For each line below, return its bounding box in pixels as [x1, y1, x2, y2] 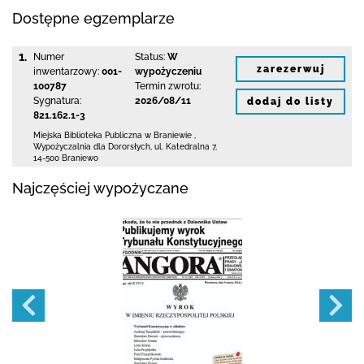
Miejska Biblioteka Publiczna [33, 131, 142, 140]
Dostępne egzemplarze [12, 10, 175, 27]
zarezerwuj [256, 63, 325, 75]
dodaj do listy [247, 95, 334, 107]
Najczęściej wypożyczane [12, 180, 188, 197]
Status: [134, 51, 165, 63]
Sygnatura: [33, 95, 81, 106]
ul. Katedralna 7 [154, 142, 215, 151]
